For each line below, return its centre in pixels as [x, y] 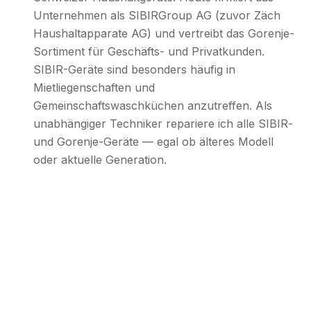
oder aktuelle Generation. [100, 159]
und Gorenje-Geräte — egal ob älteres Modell [153, 141]
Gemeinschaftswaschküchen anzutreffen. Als [153, 105]
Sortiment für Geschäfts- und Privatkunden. [149, 51]
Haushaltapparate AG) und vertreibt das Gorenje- [164, 33]
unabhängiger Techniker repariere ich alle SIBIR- [163, 123]
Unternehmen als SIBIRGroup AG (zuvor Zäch [157, 15]
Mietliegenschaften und [94, 87]
